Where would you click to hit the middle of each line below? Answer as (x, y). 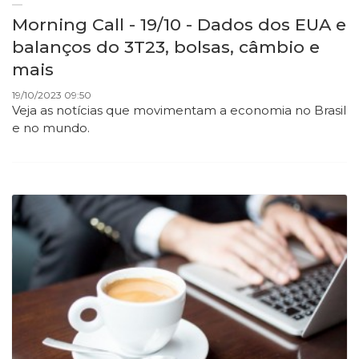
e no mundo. (52, 128)
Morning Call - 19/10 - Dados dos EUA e (179, 25)
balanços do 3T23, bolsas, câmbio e (166, 47)
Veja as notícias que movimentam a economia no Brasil (179, 111)
